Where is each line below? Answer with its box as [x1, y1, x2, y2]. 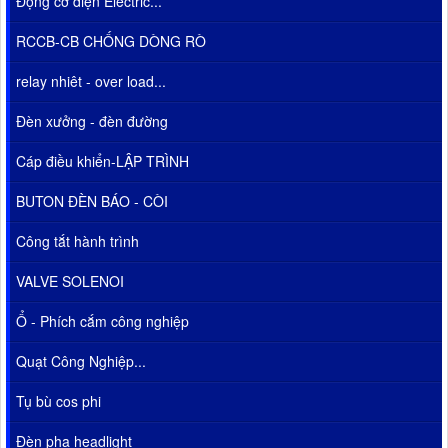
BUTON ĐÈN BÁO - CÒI [16, 191, 168, 212]
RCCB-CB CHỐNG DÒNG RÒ [16, 31, 206, 52]
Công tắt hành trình [16, 231, 139, 252]
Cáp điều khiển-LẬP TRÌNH [16, 151, 189, 172]
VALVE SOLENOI [16, 271, 124, 292]
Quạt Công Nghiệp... [16, 351, 146, 372]
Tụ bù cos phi [16, 391, 101, 412]
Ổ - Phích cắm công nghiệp [16, 311, 189, 332]
